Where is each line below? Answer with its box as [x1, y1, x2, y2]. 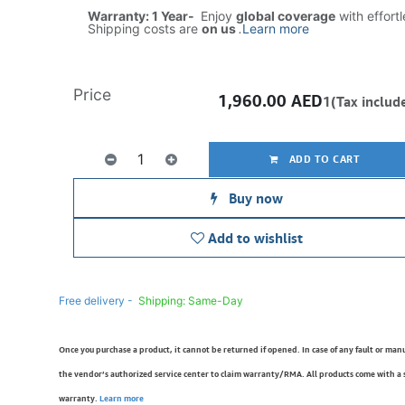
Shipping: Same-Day [137, 294, 246, 307]
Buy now [224, 190, 283, 206]
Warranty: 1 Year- [87, 8, 197, 24]
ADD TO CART [286, 153, 361, 165]
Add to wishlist [207, 230, 303, 246]
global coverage [235, 8, 335, 24]
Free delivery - [58, 294, 133, 307]
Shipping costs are [87, 21, 202, 36]
